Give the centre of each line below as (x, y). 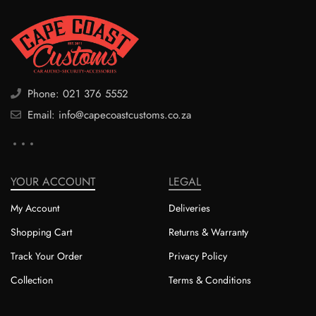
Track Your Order (47, 256)
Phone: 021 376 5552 (76, 93)
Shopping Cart (41, 232)
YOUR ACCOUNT (53, 181)
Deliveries (189, 208)
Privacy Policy (198, 256)
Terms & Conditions (210, 280)
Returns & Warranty (208, 232)
